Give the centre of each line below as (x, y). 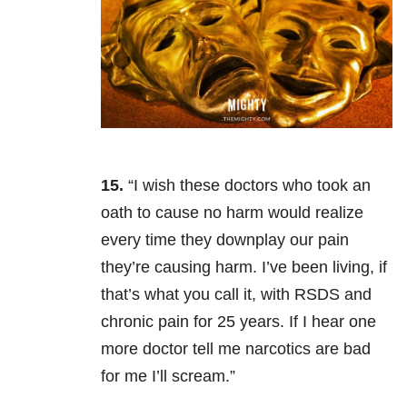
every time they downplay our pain (225, 240)
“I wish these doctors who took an (247, 186)
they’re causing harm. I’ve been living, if (244, 268)
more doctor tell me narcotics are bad (236, 349)
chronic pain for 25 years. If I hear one (238, 322)
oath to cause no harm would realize (232, 213)
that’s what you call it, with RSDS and (236, 295)
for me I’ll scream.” (168, 377)
